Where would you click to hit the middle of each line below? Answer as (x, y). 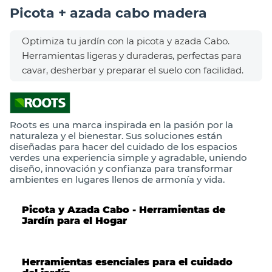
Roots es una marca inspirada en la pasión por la (121, 125)
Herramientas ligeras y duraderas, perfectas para (132, 56)
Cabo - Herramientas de (162, 210)
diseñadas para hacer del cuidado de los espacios (124, 147)
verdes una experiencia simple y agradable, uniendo (128, 158)
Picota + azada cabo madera (108, 13)
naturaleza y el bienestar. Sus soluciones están (116, 136)
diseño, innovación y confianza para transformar (121, 169)
